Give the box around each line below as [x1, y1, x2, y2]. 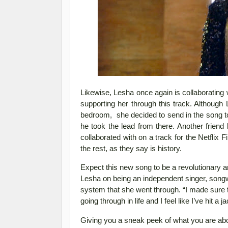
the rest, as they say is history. [80, 144, 182, 153]
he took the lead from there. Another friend [80, 122, 227, 130]
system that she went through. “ [80, 186, 185, 194]
